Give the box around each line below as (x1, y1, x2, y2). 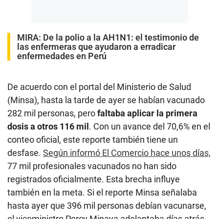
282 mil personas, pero (7, 108, 97, 118)
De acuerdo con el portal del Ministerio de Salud (7, 81, 191, 92)
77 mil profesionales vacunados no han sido (7, 160, 176, 171)
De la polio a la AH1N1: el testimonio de (43, 32, 199, 43)
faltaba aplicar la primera (97, 108, 197, 118)
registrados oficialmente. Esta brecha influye (7, 174, 180, 184)
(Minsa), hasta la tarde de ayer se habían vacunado (7, 94, 205, 105)
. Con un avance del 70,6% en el (89, 121, 210, 131)
